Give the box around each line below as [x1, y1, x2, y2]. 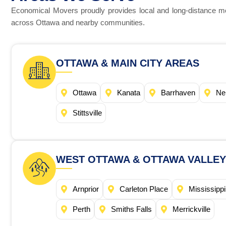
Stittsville [73, 108, 102, 118]
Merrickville [173, 205, 210, 214]
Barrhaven [161, 88, 195, 97]
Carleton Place [120, 185, 168, 194]
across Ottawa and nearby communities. [11, 18, 145, 27]
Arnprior [73, 185, 99, 194]
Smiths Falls [111, 205, 152, 214]
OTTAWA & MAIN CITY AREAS [56, 58, 199, 69]
